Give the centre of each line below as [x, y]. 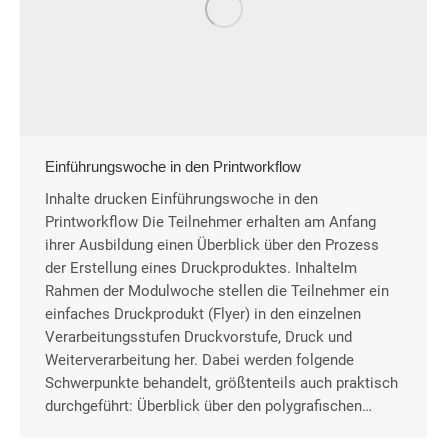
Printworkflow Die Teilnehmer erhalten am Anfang [210, 222]
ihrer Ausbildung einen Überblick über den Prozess [212, 245]
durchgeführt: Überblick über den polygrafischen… [208, 406]
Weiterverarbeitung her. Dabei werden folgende [199, 360]
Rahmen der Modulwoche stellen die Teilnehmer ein [217, 291]
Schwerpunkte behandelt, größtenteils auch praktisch [221, 383]
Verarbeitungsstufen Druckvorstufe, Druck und [198, 337]
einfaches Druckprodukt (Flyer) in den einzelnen [203, 314]
